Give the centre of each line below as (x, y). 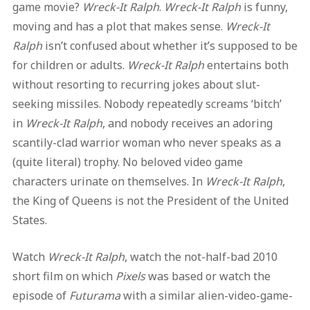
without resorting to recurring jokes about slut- (136, 85)
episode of (40, 296)
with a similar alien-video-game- (206, 296)
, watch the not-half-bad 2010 (201, 257)
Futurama (94, 296)
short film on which (64, 276)
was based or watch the (208, 276)
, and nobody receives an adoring (187, 124)
